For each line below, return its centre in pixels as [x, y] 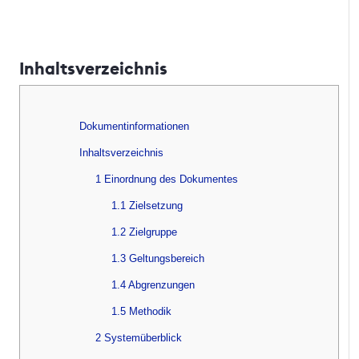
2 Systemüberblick [139, 337]
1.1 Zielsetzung [147, 205]
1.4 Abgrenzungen [153, 284]
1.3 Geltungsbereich [158, 258]
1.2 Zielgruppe [144, 232]
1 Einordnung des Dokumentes [167, 179]
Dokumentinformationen [134, 126]
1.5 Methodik [141, 311]
